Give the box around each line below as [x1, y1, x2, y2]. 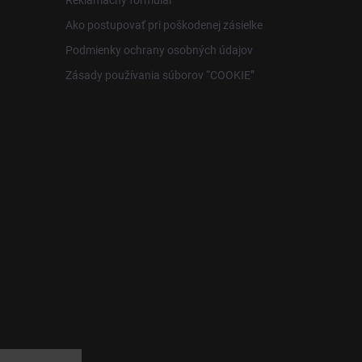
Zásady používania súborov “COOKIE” [65, 68, 255, 82]
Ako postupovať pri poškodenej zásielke [65, 18, 263, 32]
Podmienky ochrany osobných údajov [65, 43, 253, 57]
